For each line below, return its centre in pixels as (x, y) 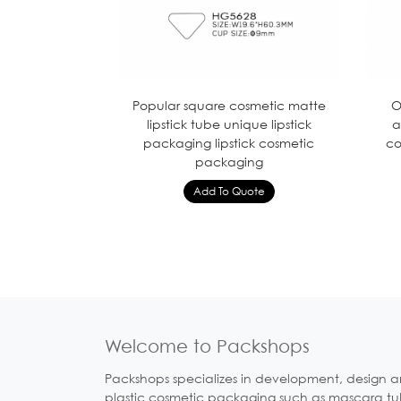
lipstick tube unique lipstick (229, 124)
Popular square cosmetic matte (229, 105)
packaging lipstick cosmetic (229, 142)
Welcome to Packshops (207, 346)
